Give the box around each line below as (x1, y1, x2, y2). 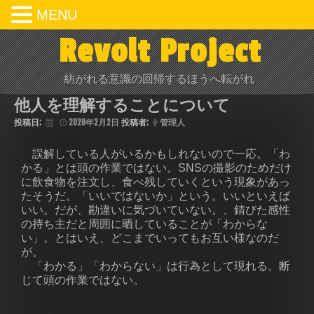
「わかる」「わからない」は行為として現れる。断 (21, 260, 290, 272)
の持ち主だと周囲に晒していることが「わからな (21, 218, 268, 230)
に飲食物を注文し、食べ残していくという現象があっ (21, 176, 290, 188)
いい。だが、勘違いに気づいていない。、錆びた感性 (21, 204, 290, 216)
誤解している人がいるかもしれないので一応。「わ (21, 148, 290, 160)
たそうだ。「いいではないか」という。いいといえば (21, 190, 290, 202)
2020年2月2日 (69, 117, 119, 128)
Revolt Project (58, 32, 261, 71)
